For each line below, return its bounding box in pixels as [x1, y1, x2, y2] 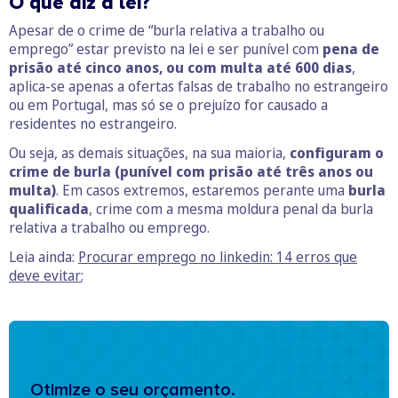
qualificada [9, 199, 89, 219]
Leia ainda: [9, 247, 78, 267]
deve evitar [9, 266, 81, 286]
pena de [322, 39, 379, 60]
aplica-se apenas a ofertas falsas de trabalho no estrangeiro [9, 76, 388, 97]
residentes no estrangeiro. [9, 114, 177, 134]
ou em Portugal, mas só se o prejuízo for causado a [9, 95, 328, 115]
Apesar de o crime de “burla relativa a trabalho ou [9, 20, 324, 41]
